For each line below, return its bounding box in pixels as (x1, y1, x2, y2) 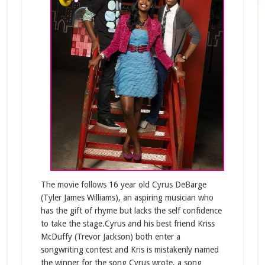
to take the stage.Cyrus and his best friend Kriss (40, 219, 215, 228)
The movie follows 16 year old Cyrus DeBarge (40, 180, 206, 189)
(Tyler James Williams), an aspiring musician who (40, 193, 214, 202)
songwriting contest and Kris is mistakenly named (40, 245, 219, 254)
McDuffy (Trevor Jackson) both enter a (40, 232, 180, 241)
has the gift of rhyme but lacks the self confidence (40, 206, 222, 215)
